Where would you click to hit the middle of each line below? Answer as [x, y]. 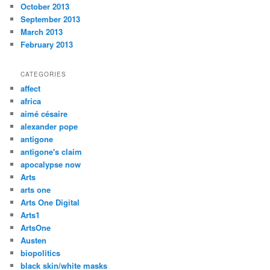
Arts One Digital [50, 202]
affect [31, 89]
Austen [34, 240]
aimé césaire [44, 114]
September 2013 [51, 19]
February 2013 [47, 44]
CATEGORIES [44, 74]
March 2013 [42, 31]
